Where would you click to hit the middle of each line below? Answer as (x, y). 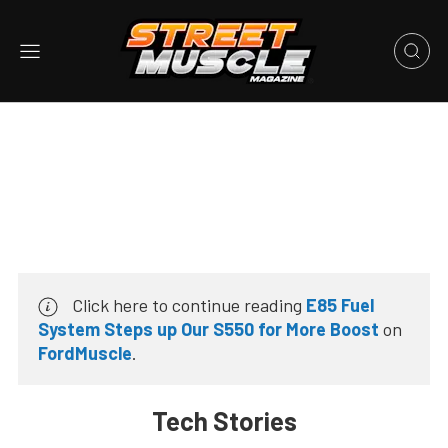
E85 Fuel (340, 305)
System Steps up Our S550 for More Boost (208, 329)
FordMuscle (85, 353)
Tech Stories (224, 421)
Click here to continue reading (187, 305)
